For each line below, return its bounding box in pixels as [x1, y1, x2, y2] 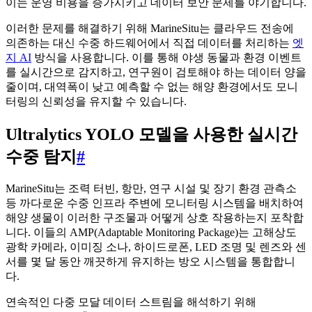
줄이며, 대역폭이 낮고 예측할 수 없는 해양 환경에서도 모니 [6, 80, 298, 93]
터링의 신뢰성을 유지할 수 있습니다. [6, 95, 187, 107]
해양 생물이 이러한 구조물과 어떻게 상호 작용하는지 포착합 [6, 211, 304, 224]
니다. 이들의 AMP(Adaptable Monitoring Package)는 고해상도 [6, 226, 297, 238]
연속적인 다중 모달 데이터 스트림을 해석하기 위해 [6, 295, 256, 308]
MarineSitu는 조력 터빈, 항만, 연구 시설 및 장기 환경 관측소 [6, 182, 297, 194]
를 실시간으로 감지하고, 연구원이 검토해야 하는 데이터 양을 [6, 65, 306, 78]
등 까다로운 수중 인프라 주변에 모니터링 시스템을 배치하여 [6, 196, 304, 209]
